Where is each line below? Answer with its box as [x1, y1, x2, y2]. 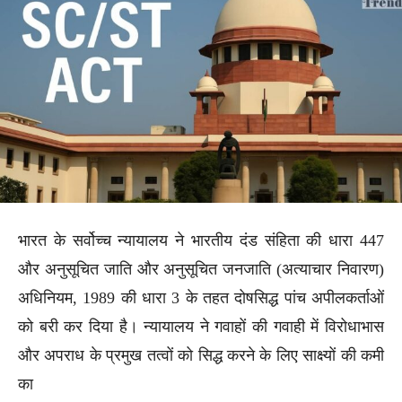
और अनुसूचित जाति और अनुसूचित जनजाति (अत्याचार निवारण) [18, 259, 384, 278]
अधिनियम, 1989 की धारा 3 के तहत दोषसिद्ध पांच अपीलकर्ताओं [18, 288, 384, 307]
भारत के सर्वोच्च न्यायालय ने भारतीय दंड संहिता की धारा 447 [18, 231, 384, 249]
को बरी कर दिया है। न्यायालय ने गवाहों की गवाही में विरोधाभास [18, 317, 384, 336]
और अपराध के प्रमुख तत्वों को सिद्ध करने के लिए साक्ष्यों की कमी [18, 345, 384, 364]
